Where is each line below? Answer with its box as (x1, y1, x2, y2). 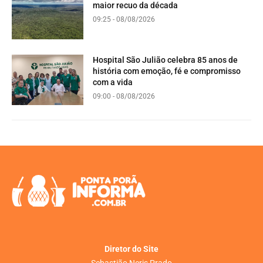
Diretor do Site (104, 244, 159, 254)
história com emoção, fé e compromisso (93, 66, 241, 76)
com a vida (93, 77, 133, 87)
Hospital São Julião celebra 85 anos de (93, 55, 238, 65)
